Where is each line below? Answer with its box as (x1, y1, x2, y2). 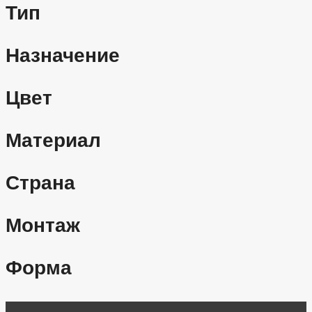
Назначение (6, 44, 120, 66)
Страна (6, 171, 75, 194)
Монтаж (6, 214, 80, 236)
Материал (6, 129, 101, 151)
